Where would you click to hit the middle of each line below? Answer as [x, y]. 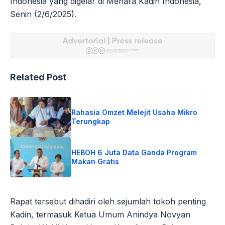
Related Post [38, 77]
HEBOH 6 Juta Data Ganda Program [134, 153]
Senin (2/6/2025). [43, 14]
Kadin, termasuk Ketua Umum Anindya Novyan [100, 215]
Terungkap [91, 122]
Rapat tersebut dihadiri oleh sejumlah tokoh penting [108, 202]
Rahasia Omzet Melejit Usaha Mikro [135, 113]
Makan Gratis [95, 162]
